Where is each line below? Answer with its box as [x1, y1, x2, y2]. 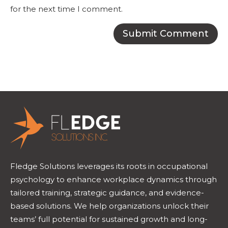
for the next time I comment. [10, 4, 123, 14]
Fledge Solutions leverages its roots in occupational [10, 161, 208, 171]
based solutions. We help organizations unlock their [10, 201, 209, 211]
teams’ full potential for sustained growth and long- [10, 214, 208, 224]
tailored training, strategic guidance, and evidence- [10, 187, 204, 197]
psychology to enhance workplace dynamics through [10, 174, 217, 184]
